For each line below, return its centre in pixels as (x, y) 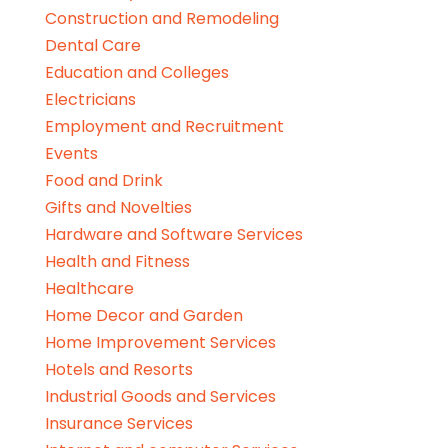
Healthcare (89, 289)
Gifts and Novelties (118, 208)
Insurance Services (118, 424)
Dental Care (92, 46)
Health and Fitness (117, 262)
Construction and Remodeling (161, 19)
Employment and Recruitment (164, 127)
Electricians (90, 100)
